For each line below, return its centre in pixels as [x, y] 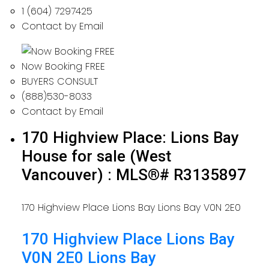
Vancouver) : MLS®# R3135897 [134, 174]
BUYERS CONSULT [59, 81]
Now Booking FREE [63, 66]
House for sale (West [96, 156]
